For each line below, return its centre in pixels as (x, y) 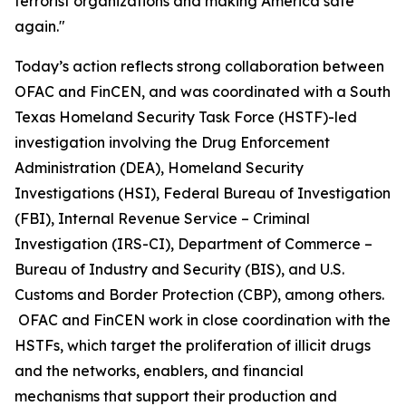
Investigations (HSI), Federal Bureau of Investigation (203, 193)
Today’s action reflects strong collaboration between (199, 66)
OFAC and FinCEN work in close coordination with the (203, 320)
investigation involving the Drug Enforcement (172, 142)
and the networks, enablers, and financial (159, 371)
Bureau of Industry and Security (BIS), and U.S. (179, 269)
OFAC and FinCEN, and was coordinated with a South (203, 92)
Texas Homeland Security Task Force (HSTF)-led (186, 117)
